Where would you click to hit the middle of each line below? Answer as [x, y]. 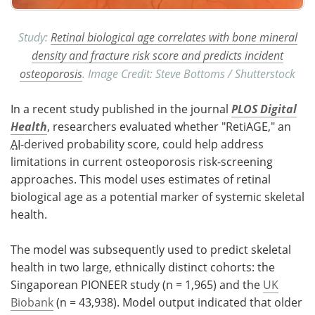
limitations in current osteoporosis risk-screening [142, 162]
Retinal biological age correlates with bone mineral [174, 37]
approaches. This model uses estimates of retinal [141, 180]
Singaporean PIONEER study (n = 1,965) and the [137, 285]
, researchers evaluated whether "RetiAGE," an [169, 127]
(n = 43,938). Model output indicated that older [178, 303]
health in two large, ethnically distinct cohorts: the [143, 268]
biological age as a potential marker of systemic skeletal [157, 197]
